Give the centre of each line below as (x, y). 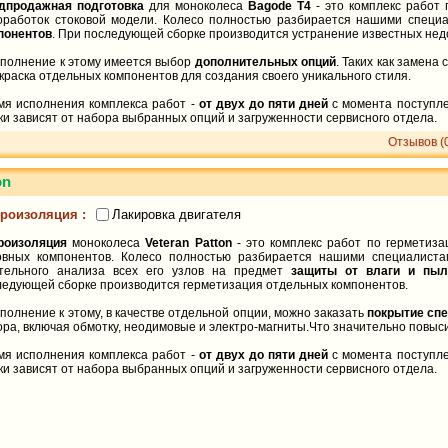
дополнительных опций (265, 62)
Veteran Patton (188, 243)
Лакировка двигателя (176, 214)
